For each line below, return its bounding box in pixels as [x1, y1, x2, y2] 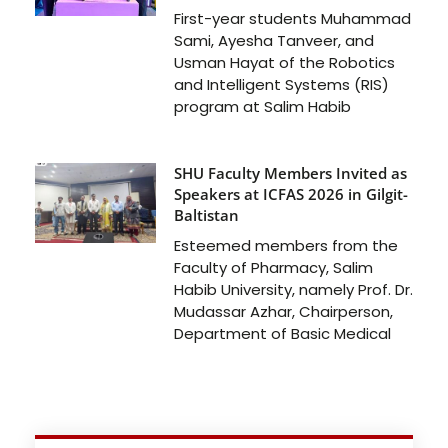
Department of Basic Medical [173, 322, 391, 344]
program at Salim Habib [173, 95, 351, 117]
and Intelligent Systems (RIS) [173, 73, 389, 95]
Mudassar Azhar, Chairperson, [173, 300, 393, 322]
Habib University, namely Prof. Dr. [173, 278, 413, 300]
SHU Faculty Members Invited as [173, 162, 407, 183]
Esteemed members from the [173, 234, 398, 256]
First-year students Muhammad [173, 7, 411, 29]
